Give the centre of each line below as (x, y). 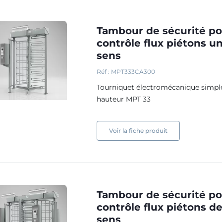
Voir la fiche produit (139, 131)
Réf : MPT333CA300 (126, 72)
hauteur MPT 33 (125, 99)
